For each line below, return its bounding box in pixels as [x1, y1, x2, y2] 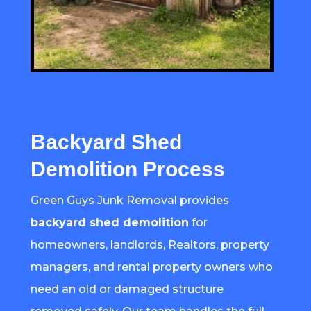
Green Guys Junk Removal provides [30, 193, 229, 207]
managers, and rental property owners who [30, 260, 273, 274]
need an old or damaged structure [30, 282, 224, 296]
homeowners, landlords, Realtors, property [30, 237, 269, 251]
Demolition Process [30, 157, 225, 180]
